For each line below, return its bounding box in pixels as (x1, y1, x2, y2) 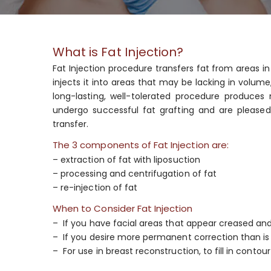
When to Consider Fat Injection (53, 202, 193, 215)
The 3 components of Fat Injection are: (53, 139, 229, 152)
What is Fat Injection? (53, 44, 184, 61)
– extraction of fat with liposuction (53, 154, 200, 166)
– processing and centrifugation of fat (53, 168, 217, 180)
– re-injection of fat (53, 181, 138, 194)
